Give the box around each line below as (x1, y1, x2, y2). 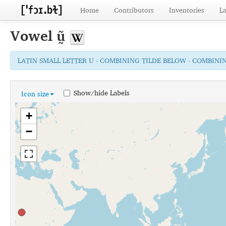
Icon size (21, 88, 49, 99)
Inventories (169, 4, 204, 16)
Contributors (114, 4, 154, 16)
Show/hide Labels (74, 87, 130, 98)
